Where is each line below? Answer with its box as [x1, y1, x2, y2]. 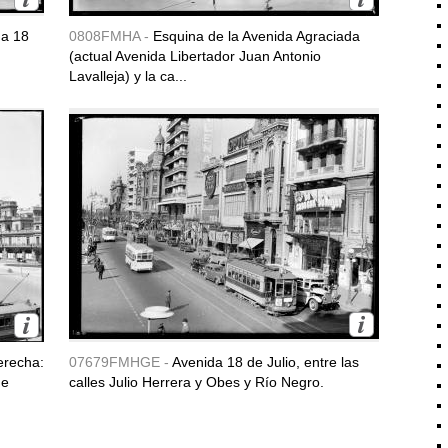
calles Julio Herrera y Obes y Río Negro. [69, 374, 324, 390]
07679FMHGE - [69, 354, 172, 370]
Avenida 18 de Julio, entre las [172, 354, 359, 370]
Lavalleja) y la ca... [69, 68, 187, 84]
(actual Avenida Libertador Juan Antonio [69, 48, 321, 64]
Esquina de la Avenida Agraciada [153, 28, 360, 44]
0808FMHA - [69, 28, 153, 44]
